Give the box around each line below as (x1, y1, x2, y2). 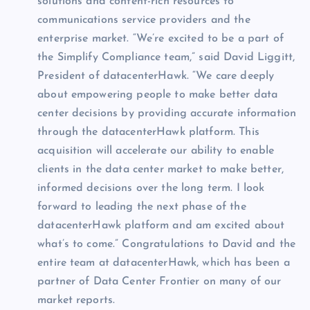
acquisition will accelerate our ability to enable (37, 145, 274, 156)
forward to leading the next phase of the (37, 201, 246, 212)
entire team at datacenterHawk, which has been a (37, 257, 290, 268)
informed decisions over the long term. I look (37, 182, 265, 194)
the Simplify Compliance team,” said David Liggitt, (37, 51, 295, 63)
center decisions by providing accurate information (37, 107, 297, 119)
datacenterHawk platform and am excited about (37, 219, 285, 231)
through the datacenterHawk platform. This (37, 126, 259, 138)
